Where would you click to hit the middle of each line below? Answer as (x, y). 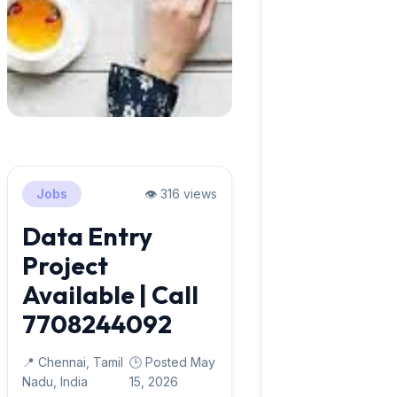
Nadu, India (55, 381)
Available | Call (110, 295)
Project (65, 265)
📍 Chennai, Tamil (73, 362)
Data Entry (87, 236)
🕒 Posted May (173, 362)
